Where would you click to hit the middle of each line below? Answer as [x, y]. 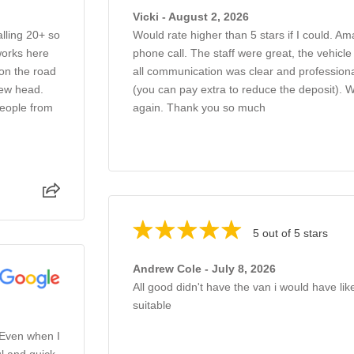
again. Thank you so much [199, 107]
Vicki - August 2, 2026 [191, 16]
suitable [152, 305]
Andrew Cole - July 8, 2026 [204, 268]
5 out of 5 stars [290, 233]
